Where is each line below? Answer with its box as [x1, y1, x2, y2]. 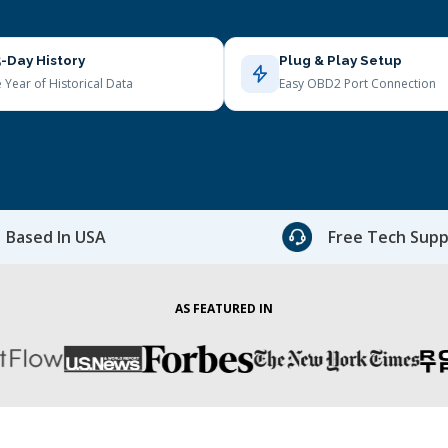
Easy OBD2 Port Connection [279, 75, 436, 92]
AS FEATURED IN [175, 300, 273, 317]
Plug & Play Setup [279, 52, 402, 68]
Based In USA [6, 225, 107, 248]
